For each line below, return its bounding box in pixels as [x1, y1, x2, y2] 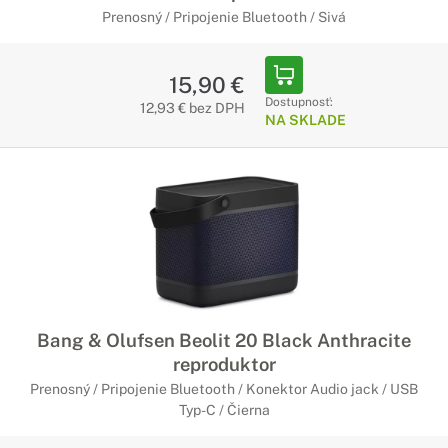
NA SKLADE [264, 112, 346, 128]
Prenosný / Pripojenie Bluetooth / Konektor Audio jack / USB [30, 381, 418, 397]
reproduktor [172, 353, 276, 375]
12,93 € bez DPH [139, 100, 245, 116]
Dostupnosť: [264, 95, 333, 109]
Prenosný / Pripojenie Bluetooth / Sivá [102, 9, 346, 25]
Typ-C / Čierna [178, 402, 270, 418]
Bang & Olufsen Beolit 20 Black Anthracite [37, 329, 411, 351]
